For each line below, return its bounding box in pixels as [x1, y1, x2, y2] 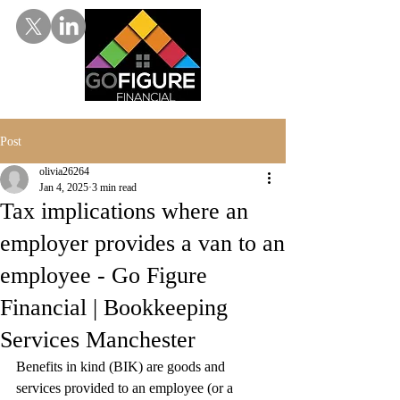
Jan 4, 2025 [39, 181, 88, 194]
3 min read [92, 181, 137, 194]
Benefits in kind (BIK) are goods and [16, 359, 229, 374]
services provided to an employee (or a [16, 380, 237, 396]
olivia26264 [39, 165, 89, 178]
